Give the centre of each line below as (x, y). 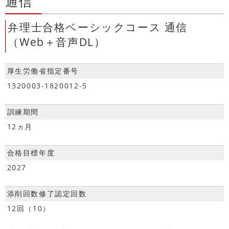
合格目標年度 (31, 153)
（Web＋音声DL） (57, 42)
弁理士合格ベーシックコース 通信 (98, 27)
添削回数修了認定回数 (47, 194)
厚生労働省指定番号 (43, 71)
